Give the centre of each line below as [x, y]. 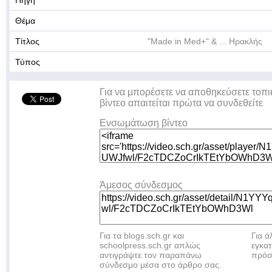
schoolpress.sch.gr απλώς [150, 245]
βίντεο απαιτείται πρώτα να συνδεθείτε [181, 103]
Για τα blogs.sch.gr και [142, 236]
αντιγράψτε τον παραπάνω [151, 255]
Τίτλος [27, 41]
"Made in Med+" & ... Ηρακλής [205, 41]
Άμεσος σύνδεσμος [141, 185]
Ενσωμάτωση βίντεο [144, 123]
